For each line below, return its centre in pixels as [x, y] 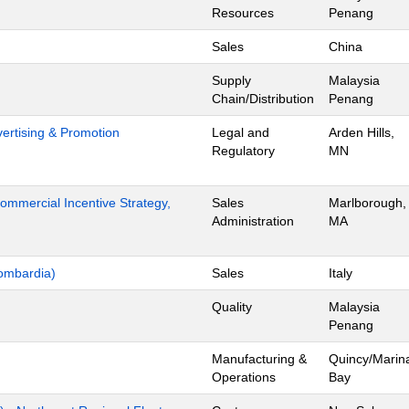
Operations [244, 377]
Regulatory [243, 150]
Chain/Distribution [263, 98]
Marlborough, [367, 202]
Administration [253, 220]
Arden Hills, [362, 132]
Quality [232, 306]
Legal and [241, 132]
